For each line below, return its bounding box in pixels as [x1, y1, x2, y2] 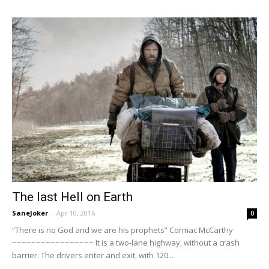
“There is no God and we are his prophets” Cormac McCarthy [12, 224, 233, 235]
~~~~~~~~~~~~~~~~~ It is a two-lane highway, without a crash [12, 237, 240, 248]
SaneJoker [12, 208, 48, 217]
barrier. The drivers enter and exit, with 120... [12, 249, 174, 261]
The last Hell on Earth [12, 189, 133, 204]
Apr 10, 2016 [56, 208, 95, 217]
